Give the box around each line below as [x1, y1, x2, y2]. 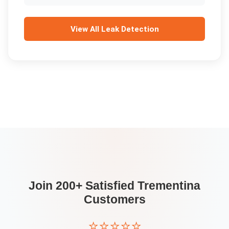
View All [70, 24, 101, 34]
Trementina [138, 178, 200, 192]
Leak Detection [101, 24, 159, 34]
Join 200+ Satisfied [29, 178, 138, 192]
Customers [83, 192, 146, 206]
